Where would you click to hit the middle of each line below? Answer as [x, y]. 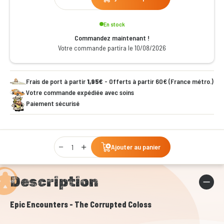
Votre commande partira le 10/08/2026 [112, 48]
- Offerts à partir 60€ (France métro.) [158, 81]
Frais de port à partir [56, 81]
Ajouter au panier [135, 147]
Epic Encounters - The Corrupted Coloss [81, 204]
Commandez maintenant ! [112, 38]
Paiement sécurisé [53, 103]
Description [54, 182]
